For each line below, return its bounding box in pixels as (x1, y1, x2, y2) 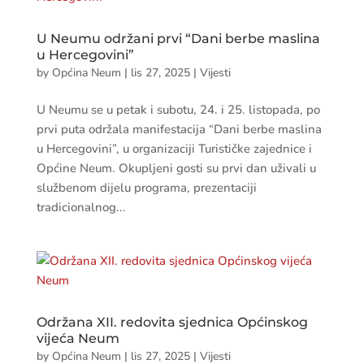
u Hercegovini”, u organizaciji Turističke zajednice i (36, 141, 312, 157)
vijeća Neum (36, 331, 119, 346)
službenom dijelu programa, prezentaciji (36, 180, 257, 196)
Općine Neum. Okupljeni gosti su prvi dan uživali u (36, 160, 316, 176)
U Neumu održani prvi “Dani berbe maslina (36, 31, 320, 46)
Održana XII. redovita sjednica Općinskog (36, 314, 308, 330)
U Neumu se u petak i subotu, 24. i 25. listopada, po (36, 102, 320, 118)
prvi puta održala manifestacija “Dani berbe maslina (36, 121, 322, 137)
